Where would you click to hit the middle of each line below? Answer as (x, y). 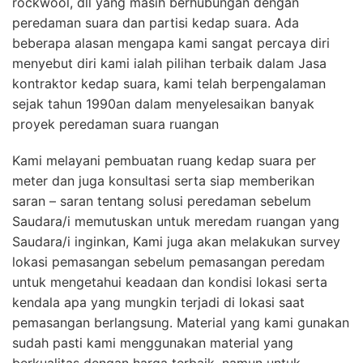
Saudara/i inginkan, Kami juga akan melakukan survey (176, 242)
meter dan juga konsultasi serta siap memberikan (163, 181)
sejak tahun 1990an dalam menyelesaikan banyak (163, 104)
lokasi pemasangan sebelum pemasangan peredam (169, 262)
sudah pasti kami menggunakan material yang (153, 343)
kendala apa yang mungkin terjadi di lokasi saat (158, 303)
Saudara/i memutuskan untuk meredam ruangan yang (176, 222)
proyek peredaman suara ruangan (115, 124)
